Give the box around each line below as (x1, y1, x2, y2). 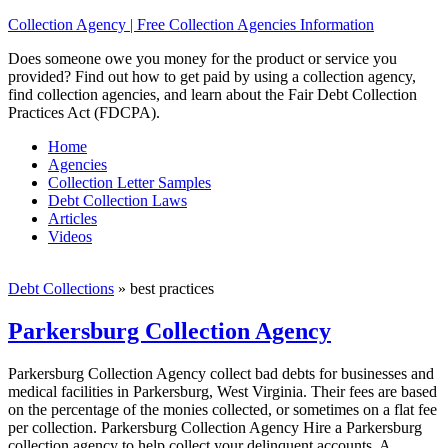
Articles (48, 210, 97, 227)
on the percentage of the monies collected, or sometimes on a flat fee (8, 400, 437, 418)
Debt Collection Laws (48, 192, 187, 209)
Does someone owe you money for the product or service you (8, 50, 397, 67)
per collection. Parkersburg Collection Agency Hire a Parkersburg (8, 418, 422, 436)
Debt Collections (8, 280, 114, 297)
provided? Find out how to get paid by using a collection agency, (8, 68, 416, 85)
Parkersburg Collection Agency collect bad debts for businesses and (8, 364, 434, 382)
